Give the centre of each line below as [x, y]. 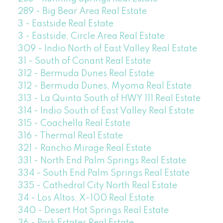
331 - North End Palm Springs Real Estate [102, 161]
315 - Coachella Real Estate [74, 123]
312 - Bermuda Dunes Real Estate [86, 73]
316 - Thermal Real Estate [70, 136]
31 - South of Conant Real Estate [84, 61]
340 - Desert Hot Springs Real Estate [93, 210]
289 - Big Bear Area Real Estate [82, 11]
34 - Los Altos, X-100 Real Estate [86, 198]
